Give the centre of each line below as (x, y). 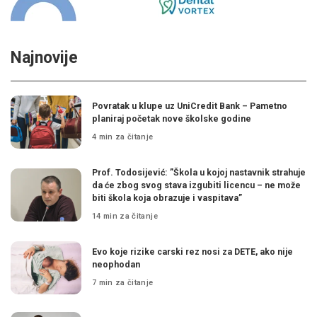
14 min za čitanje (125, 216)
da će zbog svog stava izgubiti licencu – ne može (196, 185)
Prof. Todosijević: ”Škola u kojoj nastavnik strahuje (199, 173)
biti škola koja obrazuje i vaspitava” (167, 198)
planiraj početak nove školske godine (172, 119)
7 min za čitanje (123, 282)
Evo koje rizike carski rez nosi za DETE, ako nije (192, 252)
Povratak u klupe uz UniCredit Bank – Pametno (190, 106)
